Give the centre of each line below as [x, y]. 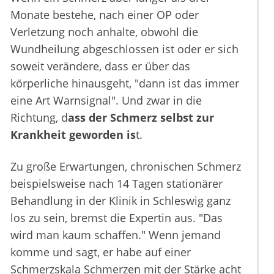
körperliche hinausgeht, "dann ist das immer [125, 83]
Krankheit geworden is [73, 135]
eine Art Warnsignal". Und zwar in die [106, 100]
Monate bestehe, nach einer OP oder [105, 15]
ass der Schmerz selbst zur [141, 117]
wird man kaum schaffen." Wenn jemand [116, 235]
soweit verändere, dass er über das [100, 66]
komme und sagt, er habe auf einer [101, 252]
